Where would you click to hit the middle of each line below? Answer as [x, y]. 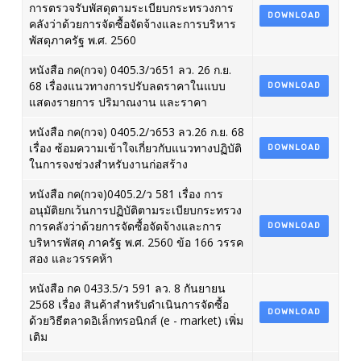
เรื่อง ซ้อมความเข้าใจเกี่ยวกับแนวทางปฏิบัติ [135, 148]
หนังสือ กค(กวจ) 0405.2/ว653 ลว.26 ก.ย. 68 [136, 132]
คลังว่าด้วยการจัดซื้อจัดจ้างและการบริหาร [132, 24]
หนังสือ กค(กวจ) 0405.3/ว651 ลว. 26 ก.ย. [130, 70]
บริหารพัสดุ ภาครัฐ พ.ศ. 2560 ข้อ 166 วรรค [136, 242]
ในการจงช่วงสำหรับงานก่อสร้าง [108, 164]
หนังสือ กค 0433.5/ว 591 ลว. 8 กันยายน [127, 288]
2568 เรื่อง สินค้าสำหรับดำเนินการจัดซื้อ [129, 304]
